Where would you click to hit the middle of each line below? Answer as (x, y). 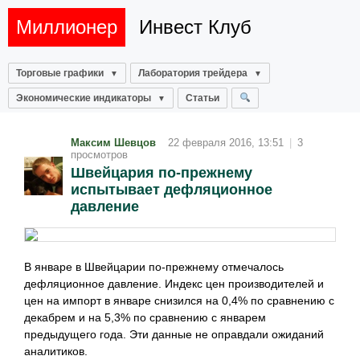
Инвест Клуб (195, 27)
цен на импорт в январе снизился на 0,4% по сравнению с (179, 301)
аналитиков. (56, 351)
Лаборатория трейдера (193, 73)
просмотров (99, 155)
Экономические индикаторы (84, 98)
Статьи (202, 98)
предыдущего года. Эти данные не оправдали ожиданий (174, 334)
